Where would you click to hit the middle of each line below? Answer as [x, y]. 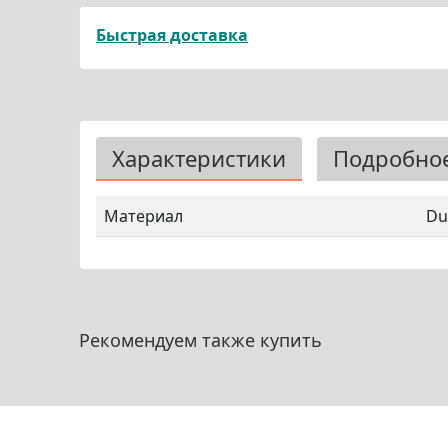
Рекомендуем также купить [201, 340]
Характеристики [199, 158]
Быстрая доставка [172, 35]
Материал [144, 216]
